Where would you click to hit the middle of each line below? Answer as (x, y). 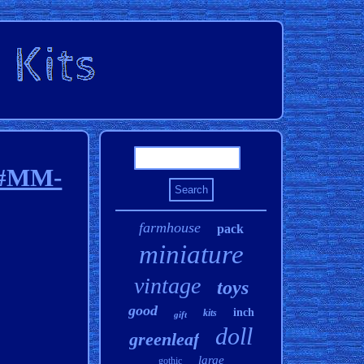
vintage (167, 286)
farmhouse (169, 227)
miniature (191, 254)
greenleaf (165, 339)
